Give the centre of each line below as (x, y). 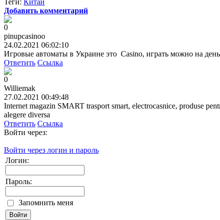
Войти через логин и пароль (51, 150)
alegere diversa (27, 114)
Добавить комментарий (46, 10)
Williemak (20, 88)
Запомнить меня (46, 202)
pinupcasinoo (25, 36)
